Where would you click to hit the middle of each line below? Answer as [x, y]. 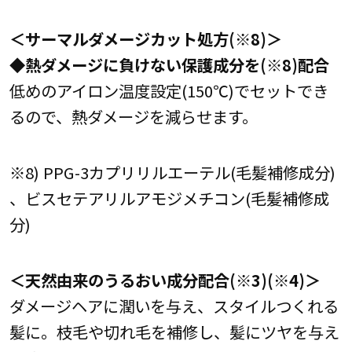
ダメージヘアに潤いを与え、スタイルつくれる [174, 306]
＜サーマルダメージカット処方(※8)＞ [145, 38]
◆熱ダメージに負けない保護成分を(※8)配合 [169, 64]
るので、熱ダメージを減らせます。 [133, 116]
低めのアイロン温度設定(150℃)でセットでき [169, 90]
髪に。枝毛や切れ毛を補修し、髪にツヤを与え [174, 332]
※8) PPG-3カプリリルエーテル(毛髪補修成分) [172, 172]
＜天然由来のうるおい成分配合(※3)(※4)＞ [165, 280]
